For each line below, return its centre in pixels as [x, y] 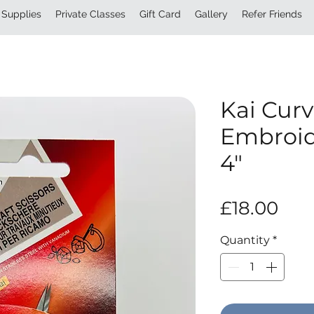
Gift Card [160, 14]
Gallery [211, 14]
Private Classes [90, 14]
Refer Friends [272, 14]
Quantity [245, 240]
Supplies [21, 14]
